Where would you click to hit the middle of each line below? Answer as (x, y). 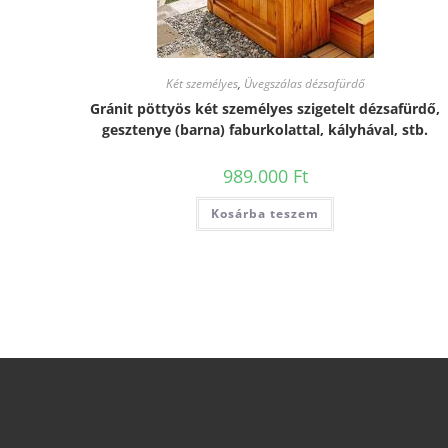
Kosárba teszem (265, 213)
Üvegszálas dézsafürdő (304, 83)
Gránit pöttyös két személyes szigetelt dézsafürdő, (265, 108)
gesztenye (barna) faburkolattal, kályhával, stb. (265, 129)
